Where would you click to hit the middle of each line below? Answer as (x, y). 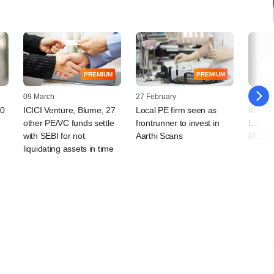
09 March (39, 97)
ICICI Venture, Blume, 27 (69, 110)
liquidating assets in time (68, 149)
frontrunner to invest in (178, 123)
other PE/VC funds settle (69, 123)
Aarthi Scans (159, 136)
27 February (156, 97)
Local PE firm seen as (176, 110)
